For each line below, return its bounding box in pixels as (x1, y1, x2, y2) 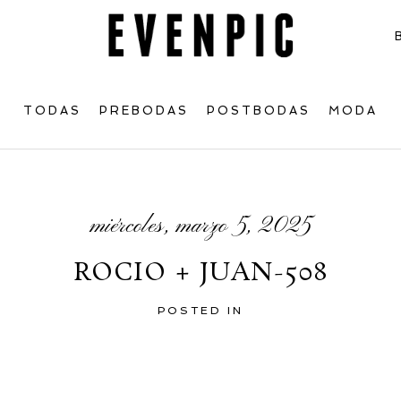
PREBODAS (99, 104, 189, 118)
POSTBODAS (206, 104, 311, 118)
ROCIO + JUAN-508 (73, 255, 328, 291)
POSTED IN (158, 303, 243, 317)
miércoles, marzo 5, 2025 (90, 211, 311, 241)
